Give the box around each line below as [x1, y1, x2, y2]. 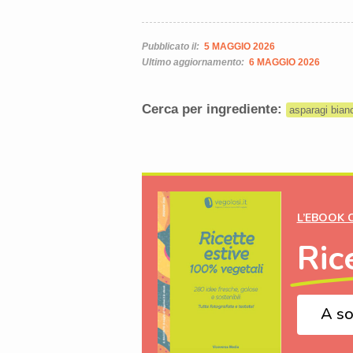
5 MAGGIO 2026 [203, 40, 275, 52]
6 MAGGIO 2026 [248, 56, 320, 68]
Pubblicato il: [141, 40, 202, 52]
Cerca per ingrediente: [141, 101, 286, 117]
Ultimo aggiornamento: [141, 56, 247, 68]
